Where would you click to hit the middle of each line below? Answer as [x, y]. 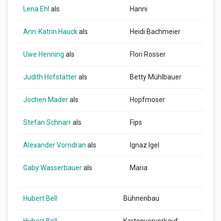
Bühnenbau [141, 198]
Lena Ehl [36, 9]
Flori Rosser [148, 54]
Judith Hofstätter [50, 77]
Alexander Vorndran [55, 145]
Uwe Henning [44, 54]
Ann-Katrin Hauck [50, 31]
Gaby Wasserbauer [53, 167]
